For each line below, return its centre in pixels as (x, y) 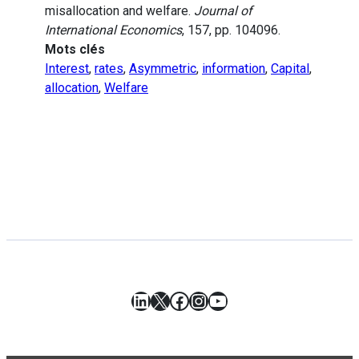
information (234, 69)
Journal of (223, 11)
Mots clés (75, 50)
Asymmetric (163, 69)
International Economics (113, 30)
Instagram (233, 300)
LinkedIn (168, 300)
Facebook (211, 300)
